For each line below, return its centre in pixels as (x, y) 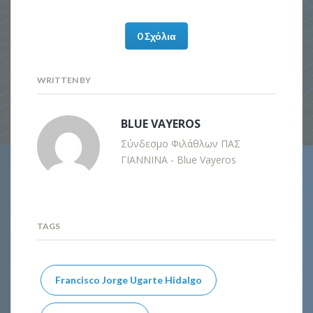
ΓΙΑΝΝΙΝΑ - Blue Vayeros (179, 159)
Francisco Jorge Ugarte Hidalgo (129, 280)
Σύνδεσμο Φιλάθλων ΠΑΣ (181, 143)
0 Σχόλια (156, 36)
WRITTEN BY (64, 80)
